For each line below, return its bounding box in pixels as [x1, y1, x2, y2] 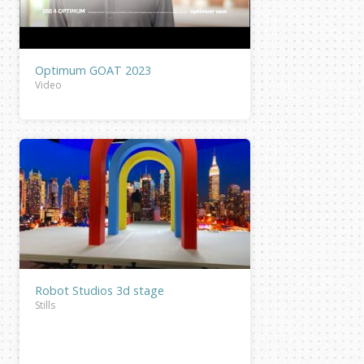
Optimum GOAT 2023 [35, 62, 152, 78]
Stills [35, 297, 56, 312]
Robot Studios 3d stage [35, 282, 165, 298]
